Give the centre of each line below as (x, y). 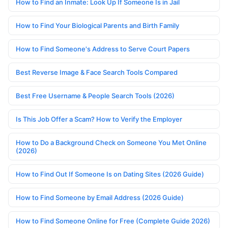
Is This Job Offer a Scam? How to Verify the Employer (99, 119)
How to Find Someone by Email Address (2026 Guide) (100, 198)
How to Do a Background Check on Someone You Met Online (111, 143)
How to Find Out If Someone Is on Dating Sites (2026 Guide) (110, 174)
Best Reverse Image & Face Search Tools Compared (97, 73)
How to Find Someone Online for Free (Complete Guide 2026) (113, 221)
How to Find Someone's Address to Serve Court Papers (103, 49)
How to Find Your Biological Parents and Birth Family (97, 26)
